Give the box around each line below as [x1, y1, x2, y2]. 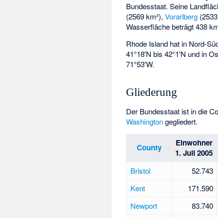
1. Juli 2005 [175, 147, 213, 158]
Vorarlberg [165, 11, 198, 22]
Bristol [130, 165, 150, 176]
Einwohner [175, 137, 213, 148]
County [136, 142, 162, 153]
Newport [130, 200, 157, 211]
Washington [126, 116, 163, 127]
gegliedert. [163, 116, 198, 127]
